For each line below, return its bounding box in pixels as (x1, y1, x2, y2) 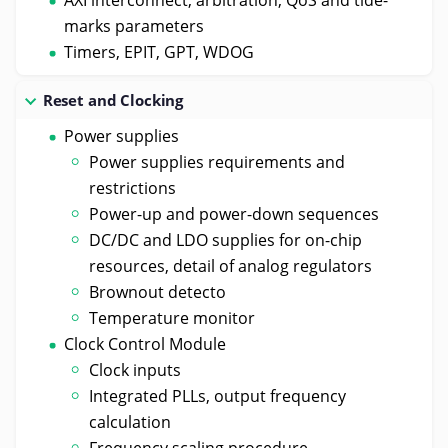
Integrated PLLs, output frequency (89, 384, 347, 407)
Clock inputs (89, 358, 182, 381)
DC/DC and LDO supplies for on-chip (89, 228, 363, 251)
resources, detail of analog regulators (89, 254, 373, 277)
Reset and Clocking (42, 89, 184, 110)
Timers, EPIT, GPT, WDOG (63, 40, 254, 63)
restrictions (89, 176, 177, 199)
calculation (89, 410, 172, 433)
